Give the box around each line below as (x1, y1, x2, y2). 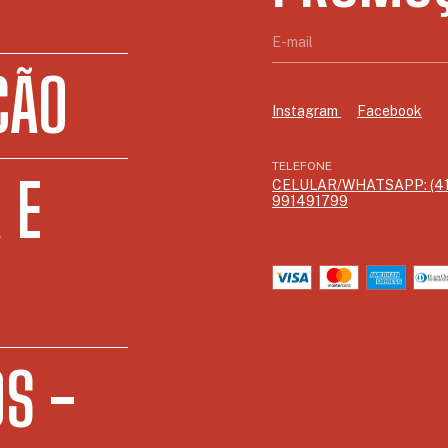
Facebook (357, 102, 422, 119)
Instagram (272, 102, 341, 119)
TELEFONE (272, 158, 332, 173)
